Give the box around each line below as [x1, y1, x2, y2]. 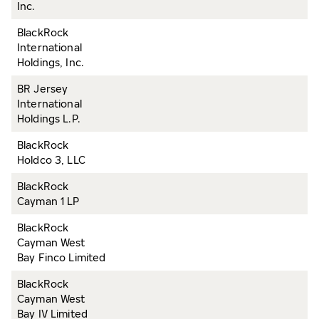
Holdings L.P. [17, 113, 80, 125]
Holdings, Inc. [17, 56, 84, 68]
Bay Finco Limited [17, 251, 106, 263]
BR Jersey [17, 83, 68, 95]
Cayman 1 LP [17, 195, 80, 207]
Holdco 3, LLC [17, 154, 85, 166]
